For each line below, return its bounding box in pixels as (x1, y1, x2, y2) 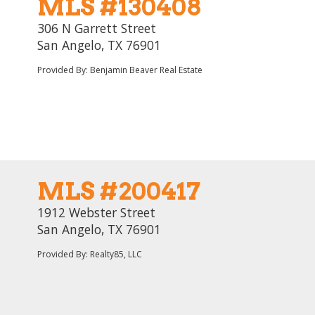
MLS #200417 (37, 176, 200, 205)
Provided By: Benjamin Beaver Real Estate (37, 64, 202, 76)
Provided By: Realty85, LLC (37, 248, 142, 260)
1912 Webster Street (37, 204, 155, 221)
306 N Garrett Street (37, 20, 156, 37)
